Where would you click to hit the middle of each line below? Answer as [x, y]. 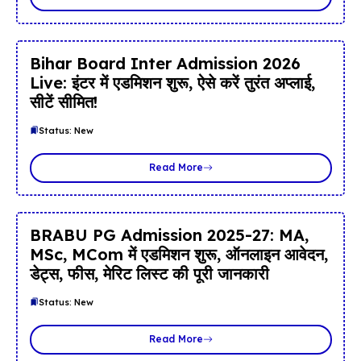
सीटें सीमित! [63, 102]
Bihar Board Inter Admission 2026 [165, 63]
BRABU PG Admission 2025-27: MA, [169, 234]
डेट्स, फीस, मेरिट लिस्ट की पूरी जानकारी [149, 273]
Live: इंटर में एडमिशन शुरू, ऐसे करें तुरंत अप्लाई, [172, 82]
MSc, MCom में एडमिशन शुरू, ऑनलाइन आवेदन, [178, 254]
